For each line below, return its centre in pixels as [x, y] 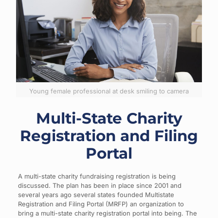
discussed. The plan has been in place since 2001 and [100, 185]
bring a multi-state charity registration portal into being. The [107, 213]
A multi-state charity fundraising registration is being [97, 176]
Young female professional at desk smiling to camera [109, 91]
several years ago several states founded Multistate [96, 194]
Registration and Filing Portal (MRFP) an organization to [101, 204]
